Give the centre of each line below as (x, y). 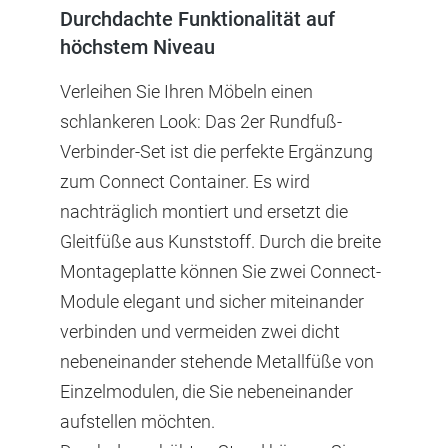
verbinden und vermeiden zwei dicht (200, 331)
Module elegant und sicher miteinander (212, 301)
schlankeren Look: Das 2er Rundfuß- (201, 121)
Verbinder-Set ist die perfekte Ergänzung (216, 151)
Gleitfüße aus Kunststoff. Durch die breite (220, 241)
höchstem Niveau (137, 46)
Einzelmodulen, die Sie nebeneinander (206, 391)
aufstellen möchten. (137, 421)
